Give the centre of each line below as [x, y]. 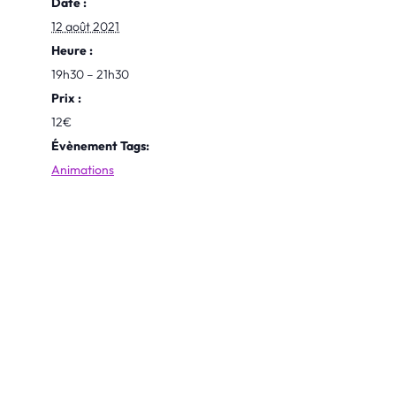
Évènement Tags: [100, 146]
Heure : [72, 50]
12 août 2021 [85, 27]
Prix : [66, 98]
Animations [83, 170]
